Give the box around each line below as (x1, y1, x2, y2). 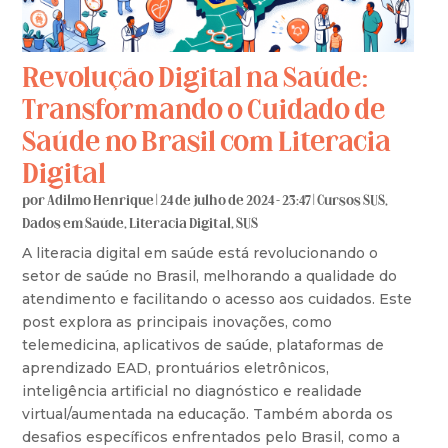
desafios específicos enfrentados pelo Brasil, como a (22, 427, 401, 446)
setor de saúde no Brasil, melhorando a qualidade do (22, 266, 398, 285)
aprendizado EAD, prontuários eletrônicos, (22, 358, 330, 377)
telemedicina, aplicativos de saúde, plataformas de (22, 335, 385, 354)
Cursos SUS (317, 193, 386, 209)
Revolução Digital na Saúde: (22, 65, 369, 94)
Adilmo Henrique (47, 193, 155, 209)
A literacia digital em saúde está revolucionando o (22, 243, 379, 262)
